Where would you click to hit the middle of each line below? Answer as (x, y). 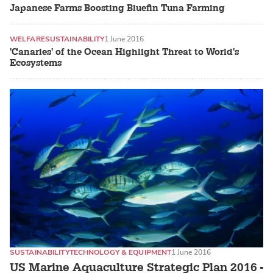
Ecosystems (36, 63)
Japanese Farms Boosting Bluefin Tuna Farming (117, 8)
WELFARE (27, 39)
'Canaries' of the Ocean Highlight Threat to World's (124, 52)
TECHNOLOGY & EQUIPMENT (120, 253)
